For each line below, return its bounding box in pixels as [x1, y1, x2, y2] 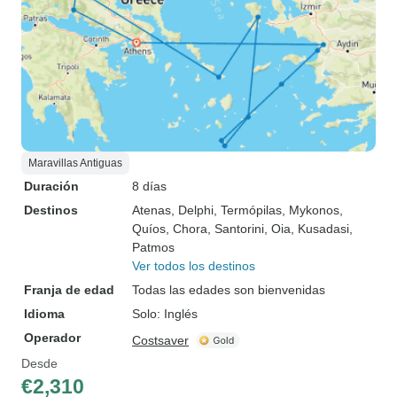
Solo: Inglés [132, 307, 198, 321]
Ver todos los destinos [132, 259, 255, 273]
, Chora [166, 222, 207, 236]
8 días [132, 179, 167, 193]
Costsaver [132, 333, 189, 347]
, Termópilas [214, 203, 282, 217]
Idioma [24, 307, 65, 321]
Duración [24, 179, 79, 193]
